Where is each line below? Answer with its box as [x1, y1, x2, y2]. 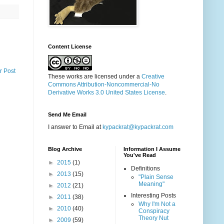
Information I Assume [123, 146, 180, 152]
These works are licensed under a [48, 73, 141, 80]
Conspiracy [138, 207, 169, 215]
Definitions [131, 165, 160, 172]
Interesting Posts [131, 192, 176, 199]
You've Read [123, 152, 156, 158]
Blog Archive [48, 146, 82, 152]
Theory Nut [138, 214, 168, 222]
